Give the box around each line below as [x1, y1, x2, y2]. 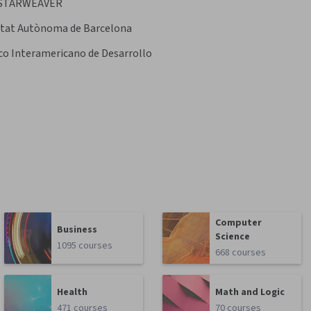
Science [215, 230, 251, 244]
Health [57, 285, 88, 300]
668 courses [215, 246, 267, 260]
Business [57, 223, 98, 237]
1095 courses [57, 239, 113, 253]
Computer [215, 216, 262, 230]
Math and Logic [215, 285, 285, 300]
